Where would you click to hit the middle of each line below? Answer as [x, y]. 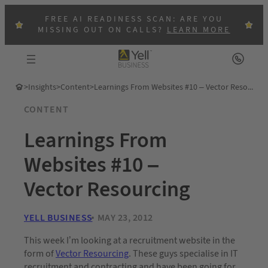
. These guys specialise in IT [183, 253]
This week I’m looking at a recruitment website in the [130, 240]
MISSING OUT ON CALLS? [102, 30]
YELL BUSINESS [58, 217]
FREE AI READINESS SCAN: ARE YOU [134, 19]
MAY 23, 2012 [125, 217]
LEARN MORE [198, 30]
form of [40, 253]
